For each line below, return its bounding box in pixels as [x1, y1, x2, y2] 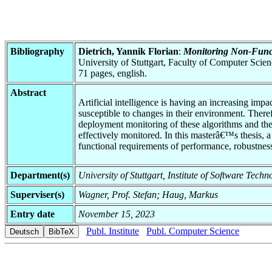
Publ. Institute [86, 225, 139, 236]
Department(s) [10, 169, 70, 180]
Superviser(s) [10, 189, 64, 200]
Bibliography [10, 46, 64, 56]
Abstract [10, 87, 46, 98]
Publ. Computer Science [146, 225, 239, 236]
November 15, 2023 [78, 208, 155, 219]
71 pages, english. [78, 67, 147, 78]
